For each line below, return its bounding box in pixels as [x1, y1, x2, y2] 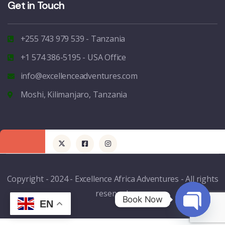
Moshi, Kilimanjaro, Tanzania [20, 89, 127, 100]
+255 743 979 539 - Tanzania [20, 33, 126, 45]
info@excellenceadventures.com [20, 70, 138, 82]
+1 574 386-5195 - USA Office [20, 52, 126, 63]
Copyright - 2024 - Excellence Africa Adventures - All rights [7, 173, 218, 184]
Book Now [122, 194, 163, 204]
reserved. [95, 187, 130, 199]
